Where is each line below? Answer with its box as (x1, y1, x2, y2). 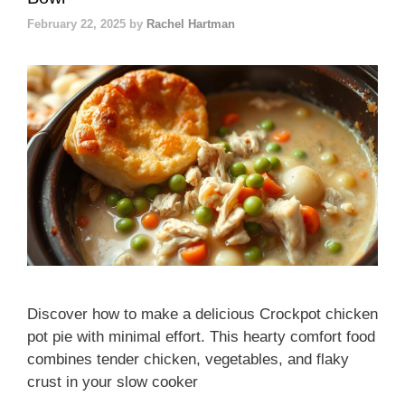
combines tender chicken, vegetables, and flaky (27, 350, 349, 368)
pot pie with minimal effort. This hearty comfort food (27, 327, 375, 345)
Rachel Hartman (146, 17, 235, 32)
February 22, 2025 (27, 17, 126, 32)
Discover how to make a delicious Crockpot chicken (27, 305, 378, 323)
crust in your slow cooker (27, 372, 198, 391)
